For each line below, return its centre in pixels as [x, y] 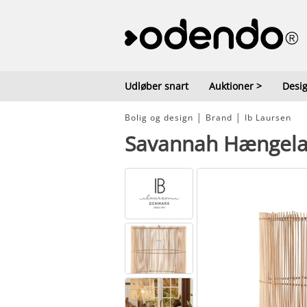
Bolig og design [159, 118]
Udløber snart [157, 86]
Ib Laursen [268, 118]
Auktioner [231, 86]
